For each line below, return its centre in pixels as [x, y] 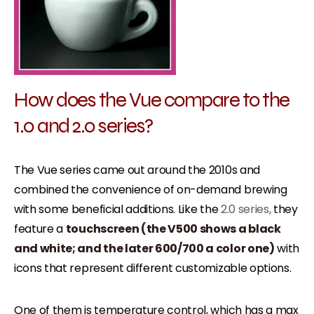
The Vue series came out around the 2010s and [137, 170]
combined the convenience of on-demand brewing [151, 189]
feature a [40, 228]
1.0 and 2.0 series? [83, 125]
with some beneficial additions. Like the [117, 209]
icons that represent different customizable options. [153, 268]
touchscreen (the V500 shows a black [173, 228]
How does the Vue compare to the [152, 99]
